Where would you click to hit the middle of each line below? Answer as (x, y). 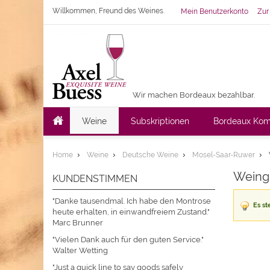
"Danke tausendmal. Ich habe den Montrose (132, 201)
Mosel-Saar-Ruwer (224, 155)
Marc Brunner (78, 223)
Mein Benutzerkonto (215, 11)
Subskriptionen (160, 121)
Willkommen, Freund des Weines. (108, 11)
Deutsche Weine (150, 155)
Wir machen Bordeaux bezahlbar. (194, 95)
